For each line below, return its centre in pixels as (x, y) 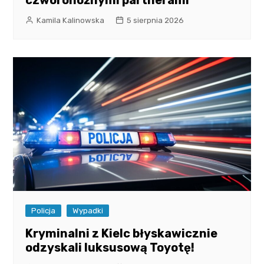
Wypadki (88, 211)
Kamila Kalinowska (71, 21)
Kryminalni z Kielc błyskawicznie (122, 234)
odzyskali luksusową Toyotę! (110, 248)
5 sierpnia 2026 (156, 21)
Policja (44, 211)
